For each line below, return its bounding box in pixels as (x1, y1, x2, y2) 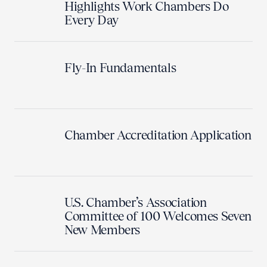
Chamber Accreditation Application (64, 128, 252, 142)
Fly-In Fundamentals (64, 60, 176, 75)
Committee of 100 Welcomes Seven (64, 209, 252, 223)
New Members (64, 222, 141, 237)
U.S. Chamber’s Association (64, 195, 207, 210)
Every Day (64, 13, 119, 27)
